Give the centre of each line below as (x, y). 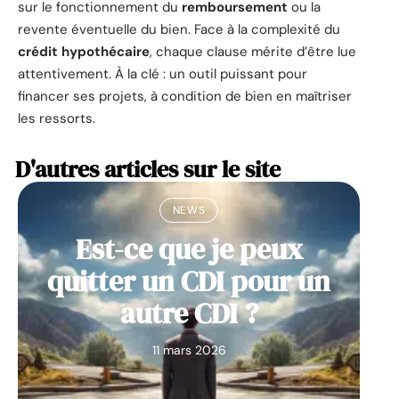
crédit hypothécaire (84, 51)
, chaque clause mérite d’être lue (253, 51)
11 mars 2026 (189, 350)
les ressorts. (57, 118)
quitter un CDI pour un (189, 281)
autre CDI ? (189, 313)
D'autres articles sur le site (148, 169)
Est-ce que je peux (189, 249)
